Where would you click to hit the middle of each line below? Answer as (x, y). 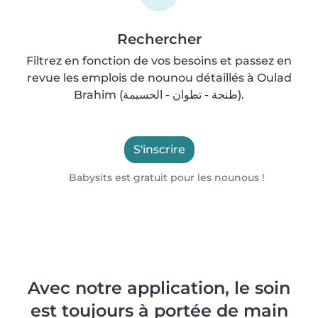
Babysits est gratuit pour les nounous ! (165, 177)
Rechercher (159, 39)
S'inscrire (159, 149)
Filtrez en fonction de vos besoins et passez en (159, 61)
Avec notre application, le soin (159, 288)
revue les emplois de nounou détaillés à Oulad (159, 78)
